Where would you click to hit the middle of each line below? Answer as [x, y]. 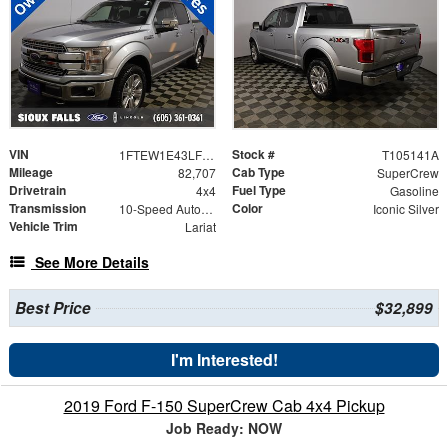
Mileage [31, 171]
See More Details [92, 261]
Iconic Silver [405, 208]
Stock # [253, 153]
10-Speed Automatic [206, 208]
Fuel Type [259, 189]
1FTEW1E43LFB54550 [207, 154]
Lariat [200, 226]
